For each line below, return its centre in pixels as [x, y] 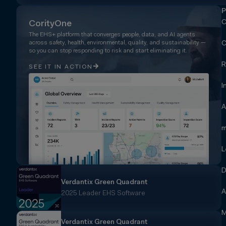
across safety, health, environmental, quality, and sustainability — [117, 43]
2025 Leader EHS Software [103, 194]
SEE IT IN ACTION [61, 67]
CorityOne [50, 24]
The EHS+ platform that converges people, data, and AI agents [112, 35]
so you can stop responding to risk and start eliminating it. [108, 51]
